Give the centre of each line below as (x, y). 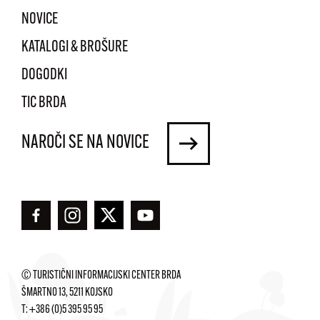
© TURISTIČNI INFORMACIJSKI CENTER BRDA (101, 276)
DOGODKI (44, 76)
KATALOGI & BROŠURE (75, 48)
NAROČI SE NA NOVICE (85, 144)
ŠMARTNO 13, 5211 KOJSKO (67, 293)
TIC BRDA (44, 104)
